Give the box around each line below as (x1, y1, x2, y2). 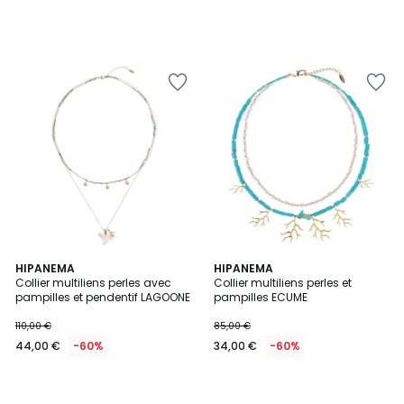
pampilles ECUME (214, 289, 308, 305)
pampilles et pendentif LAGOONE (15, 289, 190, 305)
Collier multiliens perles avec (15, 275, 171, 290)
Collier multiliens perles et (214, 275, 352, 290)
